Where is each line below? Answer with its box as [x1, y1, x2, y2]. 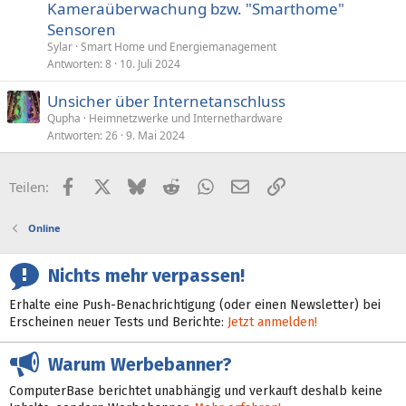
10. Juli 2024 [120, 55, 180, 72]
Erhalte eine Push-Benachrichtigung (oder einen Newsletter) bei [9, 296, 381, 313]
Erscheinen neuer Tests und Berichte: [9, 314, 227, 330]
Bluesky [144, 175, 194, 194]
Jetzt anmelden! [227, 314, 317, 330]
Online [27, 220, 61, 235]
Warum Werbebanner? [39, 353, 232, 375]
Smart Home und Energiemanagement [81, 38, 276, 54]
